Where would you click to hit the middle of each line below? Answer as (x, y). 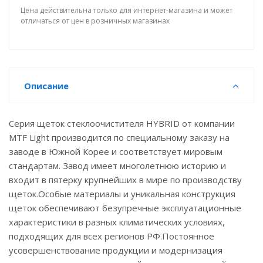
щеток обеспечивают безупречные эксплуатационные (125, 208)
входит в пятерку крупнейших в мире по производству (125, 180)
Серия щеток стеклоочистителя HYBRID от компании (122, 123)
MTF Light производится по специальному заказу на (119, 137)
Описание (46, 86)
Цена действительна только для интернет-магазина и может (127, 10)
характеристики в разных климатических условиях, (117, 222)
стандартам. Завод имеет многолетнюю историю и (117, 166)
